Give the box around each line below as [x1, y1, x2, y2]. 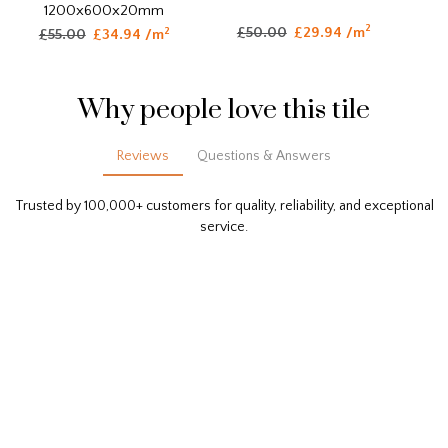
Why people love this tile [78, 92, 370, 127]
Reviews [117, 147, 169, 164]
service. [200, 218, 248, 235]
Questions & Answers [197, 147, 331, 164]
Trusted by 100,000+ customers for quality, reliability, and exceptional [14, 197, 434, 214]
